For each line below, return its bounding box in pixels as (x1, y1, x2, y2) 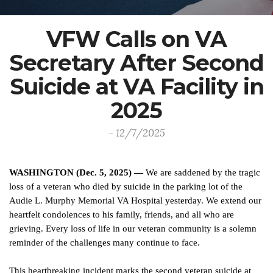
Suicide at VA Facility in (9, 73, 264, 100)
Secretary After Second (9, 49, 264, 76)
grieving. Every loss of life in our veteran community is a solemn (9, 224, 257, 233)
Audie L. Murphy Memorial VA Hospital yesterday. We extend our (9, 196, 261, 205)
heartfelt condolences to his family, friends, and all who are (9, 210, 234, 219)
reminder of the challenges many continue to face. (9, 238, 200, 247)
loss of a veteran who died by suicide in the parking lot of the (9, 182, 243, 191)
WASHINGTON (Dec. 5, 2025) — (9, 168, 146, 177)
